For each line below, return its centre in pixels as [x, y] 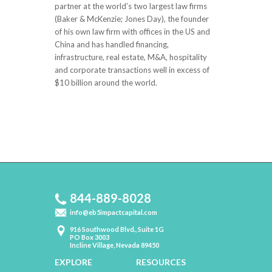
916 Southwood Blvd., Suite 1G [117, 229]
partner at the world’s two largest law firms [131, 6]
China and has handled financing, [112, 45]
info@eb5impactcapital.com [114, 212]
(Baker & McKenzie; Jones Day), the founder [132, 19]
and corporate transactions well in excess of [132, 70]
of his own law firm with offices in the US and [132, 32]
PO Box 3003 [90, 237]
